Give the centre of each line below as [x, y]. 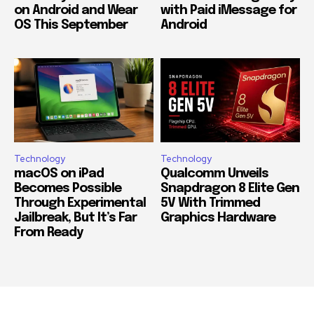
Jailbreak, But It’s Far [75, 218]
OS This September [71, 26]
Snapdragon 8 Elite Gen [230, 188]
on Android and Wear [76, 11]
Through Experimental [80, 203]
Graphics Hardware [218, 218]
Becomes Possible [68, 188]
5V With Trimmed [210, 203]
